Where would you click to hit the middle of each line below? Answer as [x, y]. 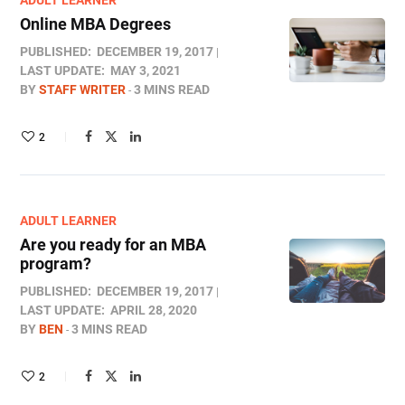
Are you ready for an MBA [113, 245]
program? [56, 264]
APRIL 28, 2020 [154, 310]
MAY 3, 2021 [146, 71]
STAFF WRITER [82, 89]
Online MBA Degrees [95, 24]
